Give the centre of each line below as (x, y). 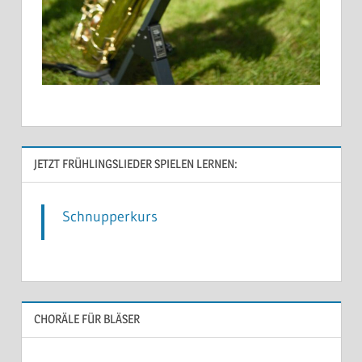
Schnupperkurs (110, 216)
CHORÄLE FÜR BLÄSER (86, 319)
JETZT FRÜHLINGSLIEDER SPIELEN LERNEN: (135, 164)
